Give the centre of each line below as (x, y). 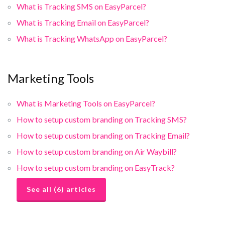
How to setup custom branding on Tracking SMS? (102, 119)
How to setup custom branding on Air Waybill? (97, 151)
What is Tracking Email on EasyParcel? (83, 22)
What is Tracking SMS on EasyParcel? (81, 6)
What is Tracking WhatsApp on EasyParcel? (92, 38)
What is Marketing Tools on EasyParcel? (86, 103)
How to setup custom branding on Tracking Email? (103, 135)
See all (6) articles (61, 189)
